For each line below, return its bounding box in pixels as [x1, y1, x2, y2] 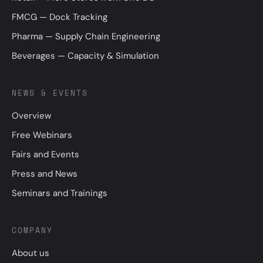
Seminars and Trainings [12, 187, 107, 199]
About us [12, 247, 49, 259]
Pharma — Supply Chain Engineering [12, 30, 160, 42]
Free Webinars [12, 129, 72, 141]
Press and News [12, 167, 77, 180]
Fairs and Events [12, 148, 79, 160]
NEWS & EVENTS [12, 87, 88, 99]
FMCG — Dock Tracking [12, 11, 107, 23]
